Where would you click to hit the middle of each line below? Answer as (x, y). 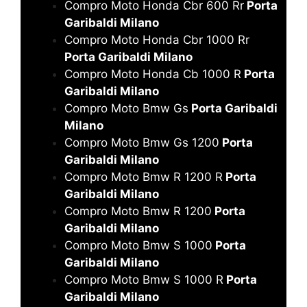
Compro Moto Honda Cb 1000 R (153, 74)
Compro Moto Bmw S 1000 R (144, 279)
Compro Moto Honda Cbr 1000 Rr (157, 39)
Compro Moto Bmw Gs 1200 (142, 142)
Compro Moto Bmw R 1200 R (144, 176)
